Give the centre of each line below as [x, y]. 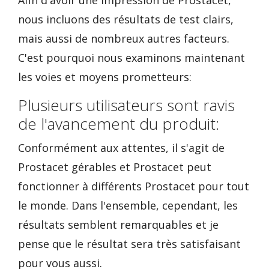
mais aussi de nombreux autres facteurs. [124, 38]
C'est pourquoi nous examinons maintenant [131, 58]
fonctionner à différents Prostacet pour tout [134, 186]
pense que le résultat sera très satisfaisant [129, 244]
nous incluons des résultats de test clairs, [126, 19]
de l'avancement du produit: [119, 124]
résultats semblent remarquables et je [118, 225]
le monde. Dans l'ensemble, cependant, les [128, 205]
